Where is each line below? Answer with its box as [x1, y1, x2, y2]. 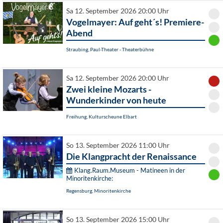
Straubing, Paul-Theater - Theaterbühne [66, 46, 154, 53]
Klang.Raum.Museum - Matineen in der [74, 166, 185, 175]
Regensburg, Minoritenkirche [66, 188, 131, 194]
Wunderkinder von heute [66, 95, 166, 106]
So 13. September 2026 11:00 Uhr [66, 141, 170, 150]
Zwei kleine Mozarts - [66, 84, 151, 95]
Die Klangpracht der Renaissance [66, 151, 197, 162]
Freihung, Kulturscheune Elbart [66, 113, 137, 120]
